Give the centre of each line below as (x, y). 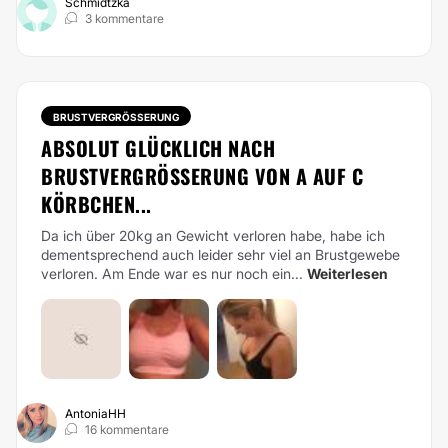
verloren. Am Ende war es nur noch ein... (172, 273)
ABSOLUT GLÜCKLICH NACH (158, 148)
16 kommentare (127, 429)
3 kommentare (124, 18)
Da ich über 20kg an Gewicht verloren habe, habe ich (213, 235)
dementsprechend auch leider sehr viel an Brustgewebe (220, 254)
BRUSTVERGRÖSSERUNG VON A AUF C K (202, 176)
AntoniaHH (95, 413)
